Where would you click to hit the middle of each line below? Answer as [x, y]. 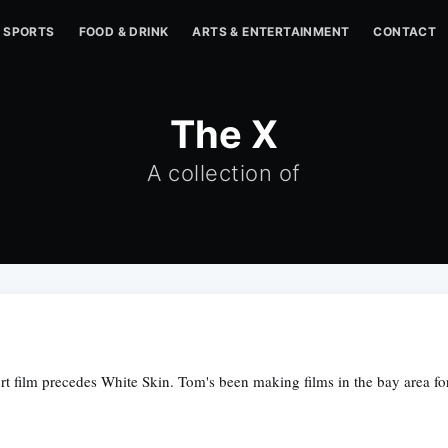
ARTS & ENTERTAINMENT [271, 31]
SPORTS [29, 31]
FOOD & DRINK [123, 31]
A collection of [224, 173]
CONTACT [405, 31]
